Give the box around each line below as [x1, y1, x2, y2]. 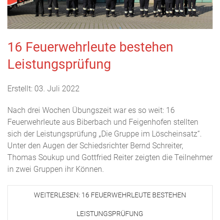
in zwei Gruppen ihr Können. [7, 164, 104, 174]
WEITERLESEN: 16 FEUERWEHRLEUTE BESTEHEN [34, 191, 186, 199]
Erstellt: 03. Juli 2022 [7, 83, 80, 93]
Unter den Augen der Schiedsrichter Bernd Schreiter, [7, 140, 183, 150]
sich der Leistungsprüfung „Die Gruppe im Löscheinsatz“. [7, 129, 202, 138]
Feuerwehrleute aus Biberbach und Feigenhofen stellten [7, 117, 198, 127]
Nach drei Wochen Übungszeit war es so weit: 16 [7, 105, 175, 115]
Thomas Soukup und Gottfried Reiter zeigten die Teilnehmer [7, 152, 213, 162]
